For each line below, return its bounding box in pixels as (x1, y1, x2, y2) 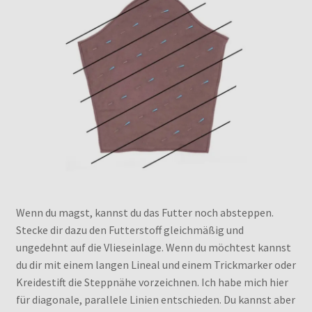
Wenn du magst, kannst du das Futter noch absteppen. (15, 205, 274, 219)
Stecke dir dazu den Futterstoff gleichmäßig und (15, 222, 244, 237)
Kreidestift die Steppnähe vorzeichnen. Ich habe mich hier (15, 274, 288, 289)
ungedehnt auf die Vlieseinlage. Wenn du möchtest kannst (15, 240, 291, 254)
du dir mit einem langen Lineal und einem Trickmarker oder (15, 257, 296, 272)
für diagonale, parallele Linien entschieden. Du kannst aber (15, 292, 295, 306)
